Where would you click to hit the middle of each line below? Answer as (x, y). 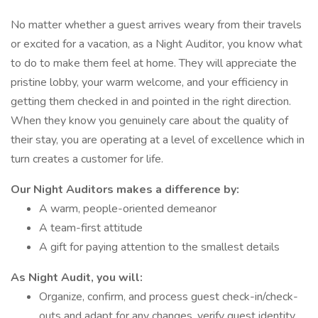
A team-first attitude (91, 228)
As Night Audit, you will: (77, 278)
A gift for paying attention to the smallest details (159, 247)
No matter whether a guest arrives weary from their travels (156, 25)
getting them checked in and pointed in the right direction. (151, 102)
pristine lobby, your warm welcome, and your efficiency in (149, 82)
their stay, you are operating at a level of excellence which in (158, 140)
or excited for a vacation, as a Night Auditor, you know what (157, 44)
